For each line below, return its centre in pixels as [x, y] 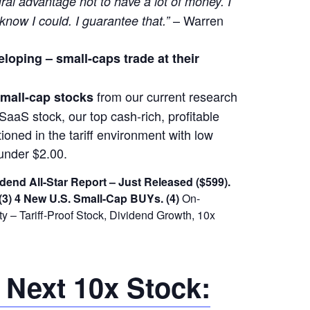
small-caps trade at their [127, 58]
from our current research [165, 96]
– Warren [198, 20]
